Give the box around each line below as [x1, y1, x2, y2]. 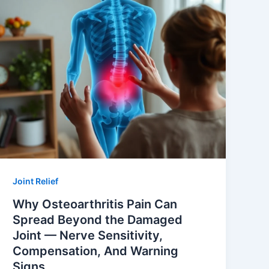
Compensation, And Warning [13, 243, 179, 258]
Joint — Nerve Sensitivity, [13, 228, 163, 243]
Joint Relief [13, 175, 59, 186]
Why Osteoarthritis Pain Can [13, 196, 178, 211]
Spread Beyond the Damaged [13, 212, 183, 227]
